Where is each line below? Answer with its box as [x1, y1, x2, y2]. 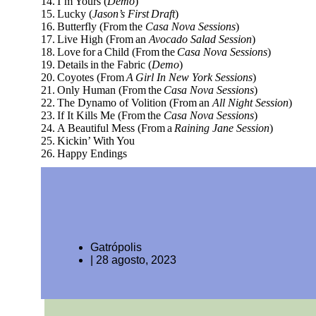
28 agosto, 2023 [96, 254, 176, 267]
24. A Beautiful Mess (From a [41, 122, 174, 135]
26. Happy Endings [41, 147, 127, 160]
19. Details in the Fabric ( [41, 59, 152, 71]
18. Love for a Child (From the [41, 46, 175, 59]
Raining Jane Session [174, 122, 269, 135]
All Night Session [212, 97, 288, 109]
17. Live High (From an [41, 33, 149, 46]
